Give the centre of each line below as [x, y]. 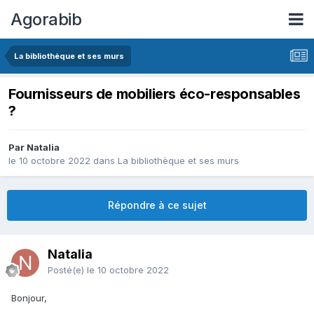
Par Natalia [34, 148]
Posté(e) [67, 270]
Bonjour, [29, 298]
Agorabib [46, 19]
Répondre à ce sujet [157, 205]
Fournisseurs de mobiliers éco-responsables [155, 94]
